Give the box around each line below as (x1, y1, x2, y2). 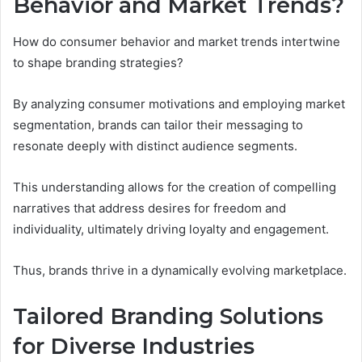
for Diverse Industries (13, 332, 255, 360)
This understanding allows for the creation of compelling (13, 179, 336, 195)
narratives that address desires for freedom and (13, 200, 286, 216)
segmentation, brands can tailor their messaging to (13, 116, 303, 133)
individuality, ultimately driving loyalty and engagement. (13, 221, 329, 237)
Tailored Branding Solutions (13, 302, 323, 330)
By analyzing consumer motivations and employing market (13, 95, 345, 112)
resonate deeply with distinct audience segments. (13, 137, 297, 154)
